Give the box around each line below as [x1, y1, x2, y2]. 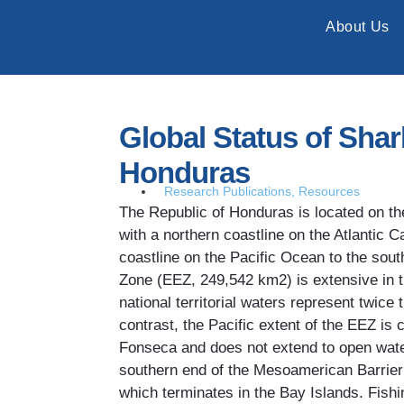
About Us [326, 19, 390, 35]
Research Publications [164, 184, 291, 199]
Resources [298, 184, 360, 199]
